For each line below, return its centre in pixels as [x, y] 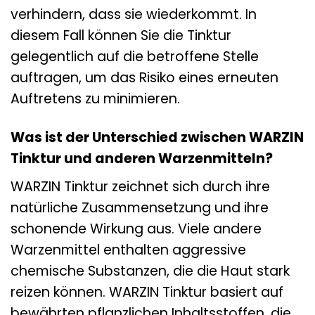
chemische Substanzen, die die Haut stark [150, 271]
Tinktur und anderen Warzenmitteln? [142, 159]
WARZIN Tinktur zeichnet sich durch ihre [140, 186]
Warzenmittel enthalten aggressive [128, 250]
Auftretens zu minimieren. [95, 99]
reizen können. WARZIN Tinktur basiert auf [147, 292]
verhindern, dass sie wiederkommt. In [134, 15]
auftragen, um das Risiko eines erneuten [144, 78]
